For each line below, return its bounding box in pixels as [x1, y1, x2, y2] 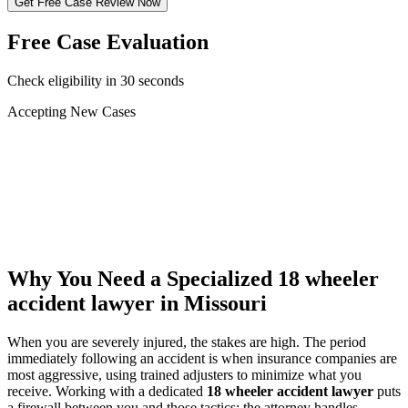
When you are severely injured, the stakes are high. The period [7, 333, 366, 350]
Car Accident [40, 136, 116, 152]
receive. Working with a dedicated [7, 382, 207, 399]
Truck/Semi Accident [40, 152, 161, 168]
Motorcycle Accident [40, 168, 160, 185]
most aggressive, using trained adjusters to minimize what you [7, 366, 362, 382]
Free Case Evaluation [7, 29, 209, 54]
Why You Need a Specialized [7, 266, 278, 291]
